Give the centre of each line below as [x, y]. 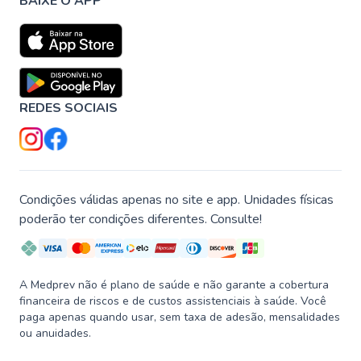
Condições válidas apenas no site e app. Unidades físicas [176, 200]
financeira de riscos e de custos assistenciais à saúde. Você [173, 301]
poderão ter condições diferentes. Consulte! [141, 220]
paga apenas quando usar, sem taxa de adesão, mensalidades [180, 317]
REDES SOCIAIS [68, 108]
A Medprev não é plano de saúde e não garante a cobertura [174, 285]
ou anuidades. [55, 334]
